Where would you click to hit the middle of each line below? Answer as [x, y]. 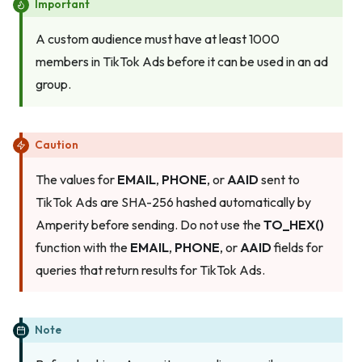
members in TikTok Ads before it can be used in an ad [182, 62]
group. [53, 84]
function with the [83, 247]
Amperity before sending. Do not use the [149, 224]
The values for [76, 179]
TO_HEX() [294, 224]
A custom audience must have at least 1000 [158, 39]
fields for [297, 247]
